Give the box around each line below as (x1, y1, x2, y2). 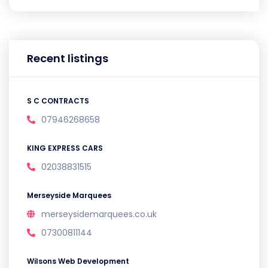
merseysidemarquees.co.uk (41, 208, 157, 220)
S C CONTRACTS (27, 96, 89, 106)
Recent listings (27, 51, 108, 66)
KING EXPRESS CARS (27, 143, 103, 153)
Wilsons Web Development (27, 256, 129, 266)
